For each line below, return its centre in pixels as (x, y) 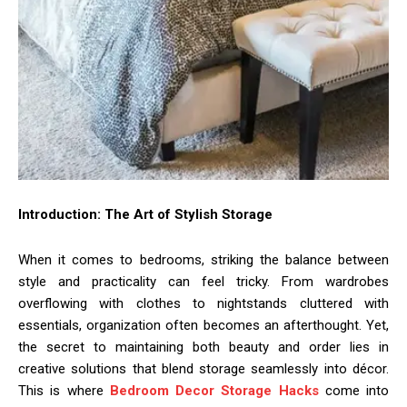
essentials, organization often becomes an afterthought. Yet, (203, 325)
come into (353, 390)
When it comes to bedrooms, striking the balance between (203, 259)
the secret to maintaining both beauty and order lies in (203, 347)
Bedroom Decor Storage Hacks (214, 390)
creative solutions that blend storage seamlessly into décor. (203, 368)
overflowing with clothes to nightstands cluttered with (203, 303)
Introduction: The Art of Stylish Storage (145, 214)
